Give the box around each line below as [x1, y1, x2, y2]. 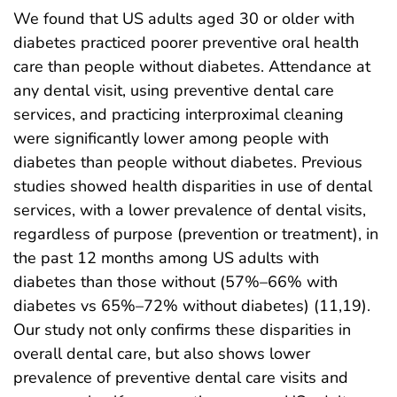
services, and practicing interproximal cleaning [13, 104, 344, 126]
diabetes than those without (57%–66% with [13, 271, 338, 293]
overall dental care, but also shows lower [13, 343, 310, 365]
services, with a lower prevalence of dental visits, [13, 199, 366, 222]
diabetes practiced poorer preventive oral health [13, 32, 359, 54]
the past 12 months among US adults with [13, 247, 319, 269]
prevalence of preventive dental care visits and [13, 367, 348, 389]
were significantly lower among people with [13, 128, 329, 150]
